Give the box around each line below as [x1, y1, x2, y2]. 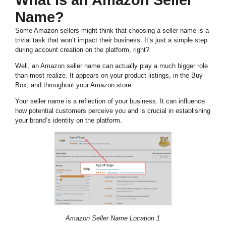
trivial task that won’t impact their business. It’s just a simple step [15, 36, 207, 44]
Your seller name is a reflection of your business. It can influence [15, 97, 205, 105]
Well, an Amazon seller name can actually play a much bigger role [15, 62, 208, 70]
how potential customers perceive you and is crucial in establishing [15, 107, 210, 115]
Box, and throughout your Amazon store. [15, 81, 133, 89]
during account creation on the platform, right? [15, 46, 149, 54]
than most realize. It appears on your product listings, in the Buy [15, 72, 203, 80]
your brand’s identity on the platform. [15, 117, 122, 125]
